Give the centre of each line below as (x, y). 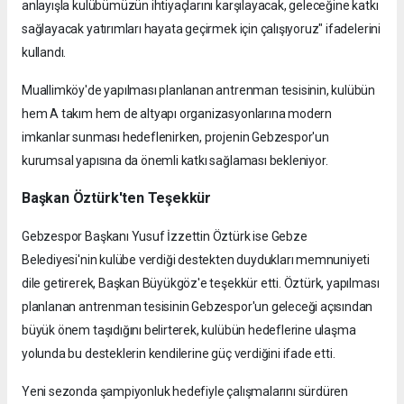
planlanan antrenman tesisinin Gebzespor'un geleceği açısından (197, 307)
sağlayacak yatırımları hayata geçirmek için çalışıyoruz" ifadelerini (201, 29)
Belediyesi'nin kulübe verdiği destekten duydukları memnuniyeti (196, 260)
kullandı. (44, 53)
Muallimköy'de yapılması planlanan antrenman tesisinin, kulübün (199, 91)
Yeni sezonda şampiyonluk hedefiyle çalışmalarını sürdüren (185, 392)
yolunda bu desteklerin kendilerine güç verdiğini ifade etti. (179, 354)
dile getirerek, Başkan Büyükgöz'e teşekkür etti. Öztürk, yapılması (201, 284)
